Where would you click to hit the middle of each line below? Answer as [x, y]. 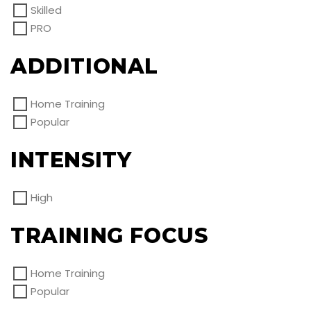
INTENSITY [71, 160]
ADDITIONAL [84, 66]
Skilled [46, 10]
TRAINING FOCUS [109, 235]
